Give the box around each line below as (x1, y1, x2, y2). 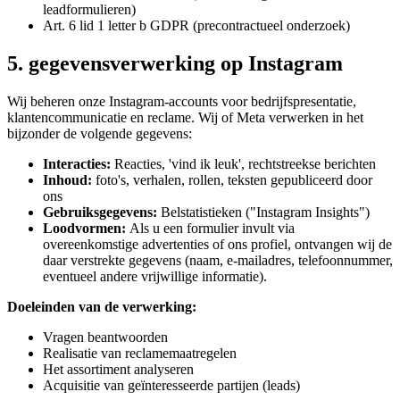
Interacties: (43, 155, 111, 171)
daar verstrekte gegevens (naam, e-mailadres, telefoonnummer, (43, 252, 393, 268)
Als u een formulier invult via (126, 220, 295, 236)
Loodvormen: (43, 220, 126, 236)
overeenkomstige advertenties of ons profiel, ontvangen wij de (43, 236, 392, 252)
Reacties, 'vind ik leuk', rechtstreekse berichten (111, 155, 376, 171)
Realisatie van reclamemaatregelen (43, 345, 237, 361)
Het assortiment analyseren (43, 361, 194, 377)
